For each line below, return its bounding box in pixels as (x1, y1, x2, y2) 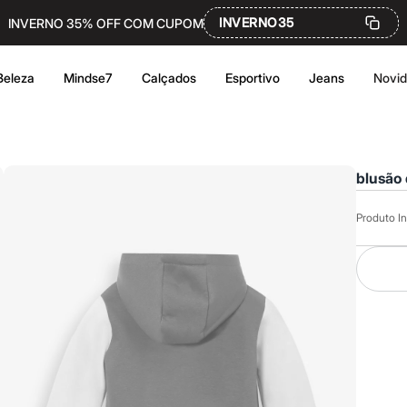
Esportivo (225, 70, 280, 85)
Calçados (142, 70, 196, 85)
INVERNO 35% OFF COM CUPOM (8, 15, 203, 31)
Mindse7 (64, 70, 113, 85)
